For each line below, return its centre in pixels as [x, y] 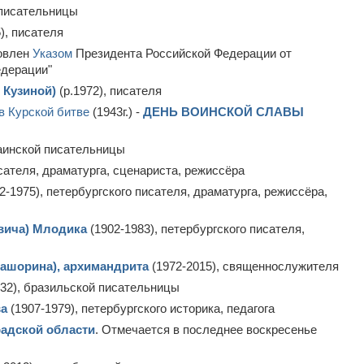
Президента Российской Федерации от [182, 53]
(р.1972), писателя [109, 91]
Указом [52, 53]
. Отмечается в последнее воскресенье [206, 329]
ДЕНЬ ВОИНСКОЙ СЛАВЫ [223, 112]
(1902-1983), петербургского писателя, [196, 229]
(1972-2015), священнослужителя [244, 266]
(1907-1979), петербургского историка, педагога [141, 308]
